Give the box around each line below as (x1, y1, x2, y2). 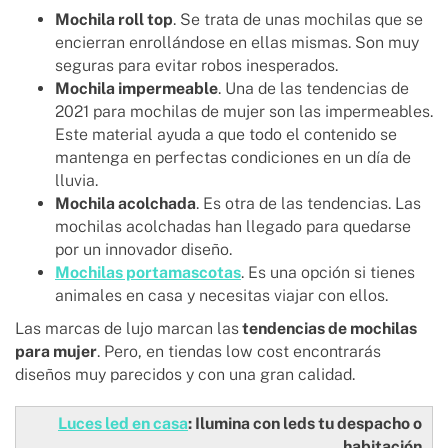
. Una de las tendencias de (218, 79, 409, 99)
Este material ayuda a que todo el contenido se (55, 125, 397, 145)
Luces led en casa (58, 414, 188, 434)
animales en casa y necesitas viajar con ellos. (55, 286, 392, 306)
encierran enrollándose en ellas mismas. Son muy (55, 33, 419, 53)
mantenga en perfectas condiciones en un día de (55, 148, 411, 168)
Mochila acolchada (55, 194, 196, 214)
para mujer (15, 342, 97, 362)
